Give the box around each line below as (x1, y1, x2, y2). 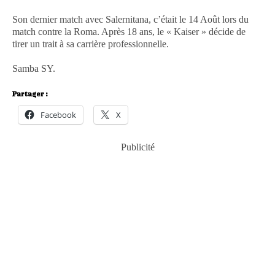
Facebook (41, 109, 76, 120)
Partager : (12, 90, 47, 98)
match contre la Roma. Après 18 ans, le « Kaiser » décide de (12, 26, 246, 37)
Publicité (120, 141, 155, 152)
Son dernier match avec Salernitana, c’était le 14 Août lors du (12, 14, 249, 25)
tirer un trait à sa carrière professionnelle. (12, 38, 169, 49)
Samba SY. (12, 63, 55, 74)
